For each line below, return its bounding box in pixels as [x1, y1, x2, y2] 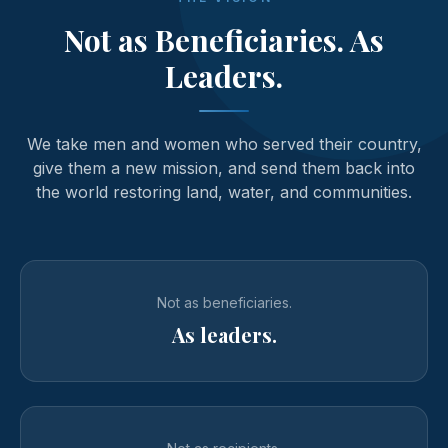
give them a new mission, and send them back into [33, 158, 415, 178]
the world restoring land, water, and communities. [36, 182, 412, 202]
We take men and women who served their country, [26, 134, 422, 154]
